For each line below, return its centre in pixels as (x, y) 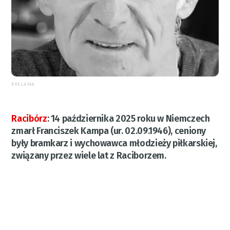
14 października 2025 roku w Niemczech (130, 118)
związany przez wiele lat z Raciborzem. (89, 155)
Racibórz (29, 118)
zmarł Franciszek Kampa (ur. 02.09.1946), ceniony (109, 131)
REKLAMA (23, 84)
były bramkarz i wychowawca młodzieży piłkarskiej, (114, 143)
